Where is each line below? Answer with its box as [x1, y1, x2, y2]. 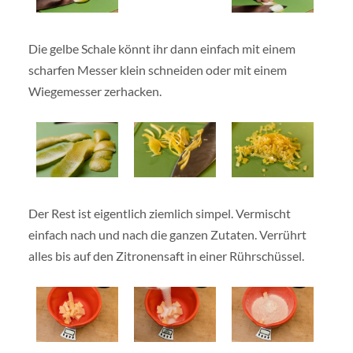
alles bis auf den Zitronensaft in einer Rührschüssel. [28, 248, 304, 264]
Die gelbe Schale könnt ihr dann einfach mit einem [28, 41, 295, 57]
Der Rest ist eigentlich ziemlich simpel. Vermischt [28, 206, 291, 221]
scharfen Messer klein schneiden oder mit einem [28, 62, 287, 78]
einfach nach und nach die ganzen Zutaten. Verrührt [28, 227, 307, 243]
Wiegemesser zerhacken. [28, 84, 162, 99]
